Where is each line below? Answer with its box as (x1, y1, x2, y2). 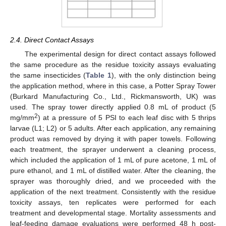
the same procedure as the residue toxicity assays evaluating (10, 60, 216, 69)
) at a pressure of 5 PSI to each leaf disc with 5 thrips (38, 113, 216, 122)
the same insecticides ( (10, 71, 86, 79)
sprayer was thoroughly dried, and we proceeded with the (10, 177, 216, 185)
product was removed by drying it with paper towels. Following (10, 134, 216, 143)
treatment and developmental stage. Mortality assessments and (10, 208, 216, 217)
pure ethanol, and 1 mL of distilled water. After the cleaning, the (10, 166, 216, 175)
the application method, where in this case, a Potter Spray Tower (10, 81, 216, 90)
